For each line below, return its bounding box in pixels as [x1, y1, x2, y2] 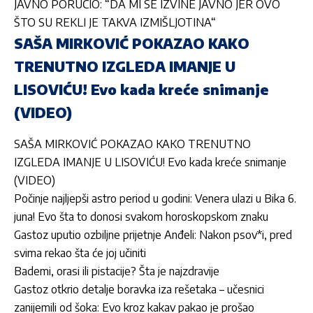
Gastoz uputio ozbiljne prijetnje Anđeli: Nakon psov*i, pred [14, 228, 292, 242]
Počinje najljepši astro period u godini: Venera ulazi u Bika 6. [14, 191, 296, 206]
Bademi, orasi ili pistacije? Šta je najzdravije [14, 264, 219, 279]
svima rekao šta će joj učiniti [14, 246, 146, 261]
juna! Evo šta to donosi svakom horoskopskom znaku [14, 210, 268, 224]
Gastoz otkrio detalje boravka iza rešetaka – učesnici [14, 282, 264, 297]
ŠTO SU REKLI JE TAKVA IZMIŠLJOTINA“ [14, 15, 216, 30]
